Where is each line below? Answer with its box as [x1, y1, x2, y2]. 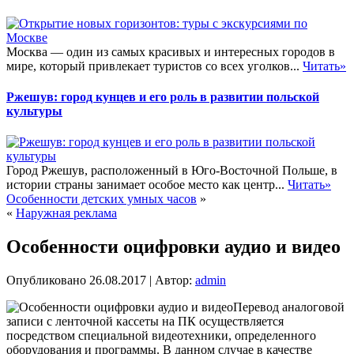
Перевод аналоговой [233, 299, 345, 314]
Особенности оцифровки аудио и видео [6, 236, 341, 258]
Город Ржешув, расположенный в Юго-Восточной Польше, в [6, 164, 337, 178]
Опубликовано [6, 273, 86, 287]
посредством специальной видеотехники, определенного [6, 328, 316, 342]
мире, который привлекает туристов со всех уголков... [6, 58, 303, 73]
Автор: [155, 273, 192, 287]
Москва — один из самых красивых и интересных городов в [6, 44, 335, 58]
